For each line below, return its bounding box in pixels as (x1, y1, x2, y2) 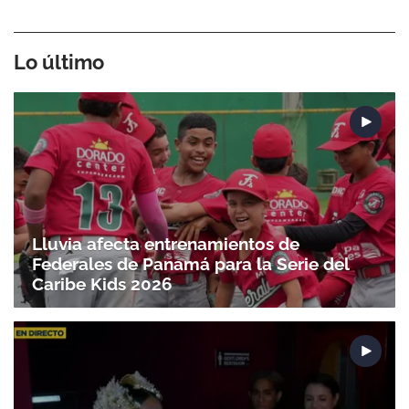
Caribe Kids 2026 (32, 273, 173, 294)
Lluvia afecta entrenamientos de (32, 233, 299, 254)
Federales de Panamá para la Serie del (32, 253, 349, 274)
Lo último (14, 50, 104, 75)
